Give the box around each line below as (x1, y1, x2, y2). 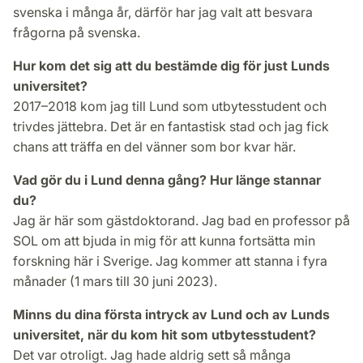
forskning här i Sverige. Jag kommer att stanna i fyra (13, 252, 327, 269)
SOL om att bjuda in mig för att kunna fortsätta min (13, 232, 315, 249)
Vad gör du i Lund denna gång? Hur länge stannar (13, 171, 321, 188)
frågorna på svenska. (13, 23, 143, 41)
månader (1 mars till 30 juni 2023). (13, 272, 220, 289)
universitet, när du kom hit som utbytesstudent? (13, 326, 319, 343)
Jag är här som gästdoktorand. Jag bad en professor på (13, 211, 350, 228)
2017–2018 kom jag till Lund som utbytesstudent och (13, 97, 327, 114)
